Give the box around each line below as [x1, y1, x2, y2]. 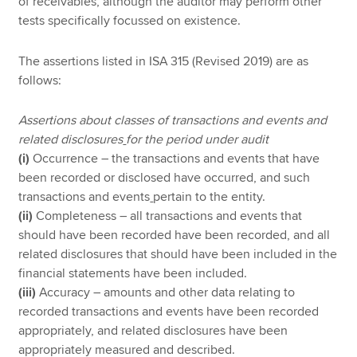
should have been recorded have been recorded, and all [18, 227, 331, 244]
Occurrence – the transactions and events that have [29, 151, 320, 167]
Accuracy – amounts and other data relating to [39, 284, 296, 301]
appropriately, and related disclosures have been [18, 323, 288, 339]
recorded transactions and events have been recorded [18, 304, 320, 320]
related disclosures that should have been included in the [18, 246, 338, 263]
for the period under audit [126, 131, 269, 148]
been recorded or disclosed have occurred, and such [18, 170, 311, 186]
